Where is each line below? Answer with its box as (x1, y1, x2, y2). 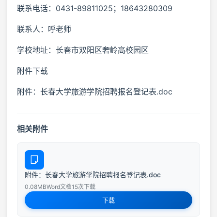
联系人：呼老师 (17, 24, 71, 34)
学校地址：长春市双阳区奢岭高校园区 (17, 45, 149, 55)
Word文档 (46, 183, 72, 190)
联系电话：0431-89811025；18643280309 (17, 3, 172, 13)
